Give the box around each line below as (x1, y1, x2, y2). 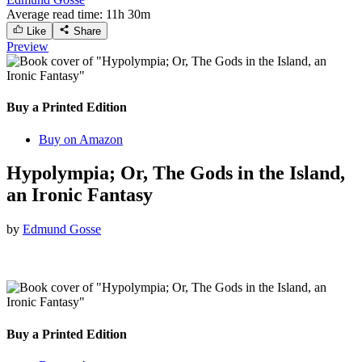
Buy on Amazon (39, 132, 123, 146)
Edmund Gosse (23, 222, 101, 237)
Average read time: (6, 6, 106, 21)
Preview (6, 39, 48, 53)
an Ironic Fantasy (6, 184, 153, 206)
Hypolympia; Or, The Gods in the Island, (6, 162, 345, 184)
